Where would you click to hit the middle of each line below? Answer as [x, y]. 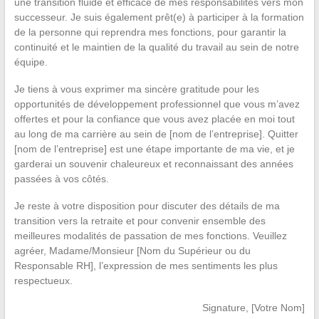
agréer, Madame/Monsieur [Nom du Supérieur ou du [132, 250]
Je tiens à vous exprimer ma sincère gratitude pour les [136, 89]
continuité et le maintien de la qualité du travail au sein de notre [156, 47]
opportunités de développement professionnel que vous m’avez [157, 104]
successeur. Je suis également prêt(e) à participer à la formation [159, 17]
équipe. [31, 62]
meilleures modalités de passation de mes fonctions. [133, 235]
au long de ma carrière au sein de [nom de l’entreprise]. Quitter [156, 134]
